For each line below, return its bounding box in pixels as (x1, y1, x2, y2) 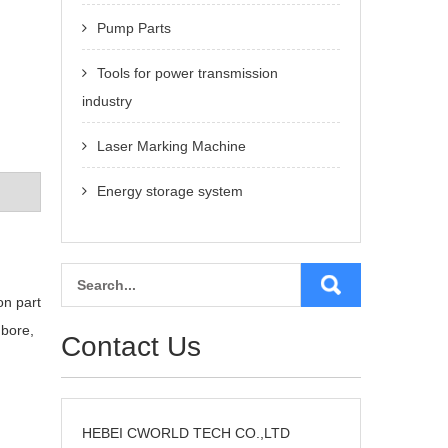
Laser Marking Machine (97, 138, 246, 154)
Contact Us (61, 331, 201, 362)
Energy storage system (97, 183, 243, 199)
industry (82, 93, 132, 109)
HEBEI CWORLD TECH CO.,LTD (82, 425, 290, 441)
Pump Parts (97, 20, 171, 36)
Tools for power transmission (97, 65, 278, 81)
